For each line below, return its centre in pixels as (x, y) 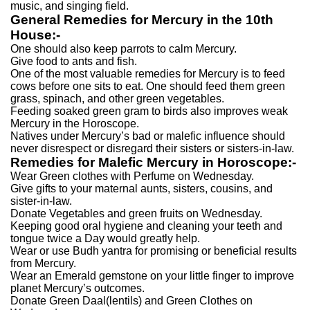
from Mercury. (43, 263)
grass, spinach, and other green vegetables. (117, 99)
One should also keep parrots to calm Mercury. (124, 49)
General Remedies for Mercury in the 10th (142, 20)
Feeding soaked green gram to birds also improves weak (149, 111)
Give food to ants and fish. (74, 61)
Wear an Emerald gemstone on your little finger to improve (152, 276)
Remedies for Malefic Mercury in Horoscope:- (153, 162)
